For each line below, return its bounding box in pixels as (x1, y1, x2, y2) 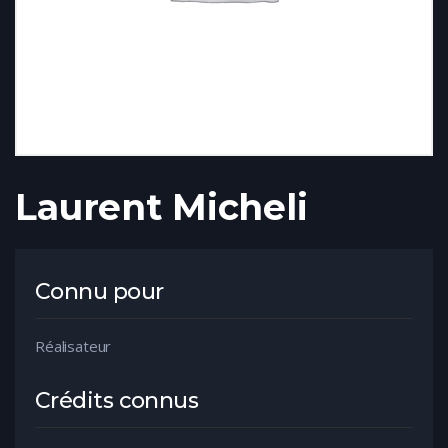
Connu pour (35, 278, 164, 305)
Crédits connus (35, 387, 199, 414)
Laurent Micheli (15, 185, 308, 229)
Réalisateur (35, 336, 112, 356)
